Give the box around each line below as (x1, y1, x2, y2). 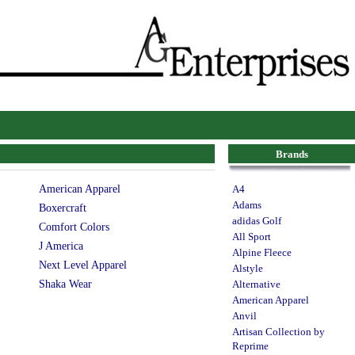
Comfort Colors (38, 220, 109, 233)
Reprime (232, 340, 269, 352)
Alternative (232, 278, 281, 290)
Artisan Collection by (232, 326, 325, 338)
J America (38, 239, 83, 252)
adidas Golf (232, 215, 281, 227)
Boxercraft (38, 201, 86, 214)
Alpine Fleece (232, 246, 292, 258)
